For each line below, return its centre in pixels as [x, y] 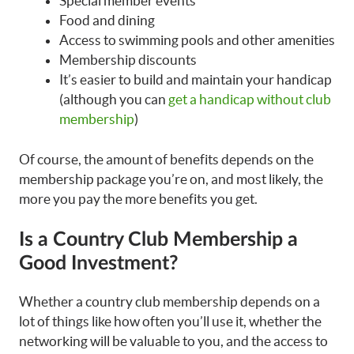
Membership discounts [128, 60]
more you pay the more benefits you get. [138, 198]
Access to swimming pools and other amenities [197, 40]
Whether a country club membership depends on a [169, 302]
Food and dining [107, 21]
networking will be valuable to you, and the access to [173, 341]
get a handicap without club [250, 100]
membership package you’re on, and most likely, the [171, 179]
